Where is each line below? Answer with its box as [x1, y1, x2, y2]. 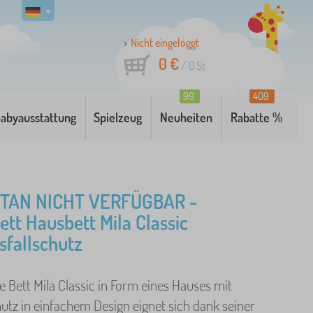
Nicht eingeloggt [131, 36, 199, 50]
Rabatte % [231, 110, 283, 125]
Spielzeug [94, 110, 143, 125]
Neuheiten [160, 110, 213, 125]
